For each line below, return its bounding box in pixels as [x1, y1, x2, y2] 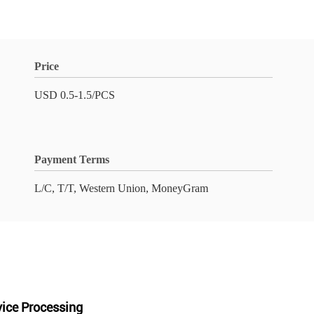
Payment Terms [34, 153, 109, 165]
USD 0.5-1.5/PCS [34, 89, 115, 101]
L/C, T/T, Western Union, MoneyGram [34, 182, 208, 194]
